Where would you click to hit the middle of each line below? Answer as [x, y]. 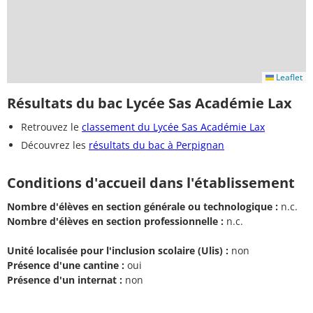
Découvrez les [55, 145]
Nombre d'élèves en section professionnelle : [115, 221]
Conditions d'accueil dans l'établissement [151, 182]
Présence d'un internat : [65, 280]
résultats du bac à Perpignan [156, 145]
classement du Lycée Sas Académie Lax [173, 126]
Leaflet [288, 77]
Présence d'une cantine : [66, 265]
